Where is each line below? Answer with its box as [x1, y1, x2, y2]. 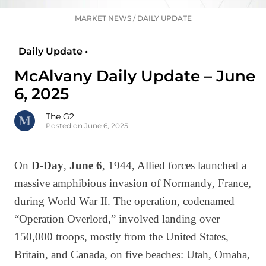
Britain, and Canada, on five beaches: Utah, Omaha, [14, 248, 250, 261]
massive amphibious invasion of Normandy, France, [14, 177, 251, 190]
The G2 [46, 111, 74, 122]
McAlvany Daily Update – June [14, 66, 255, 86]
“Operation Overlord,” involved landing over [14, 213, 220, 226]
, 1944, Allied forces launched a [102, 159, 246, 172]
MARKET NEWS [74, 14, 131, 23]
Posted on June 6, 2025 [46, 121, 128, 131]
